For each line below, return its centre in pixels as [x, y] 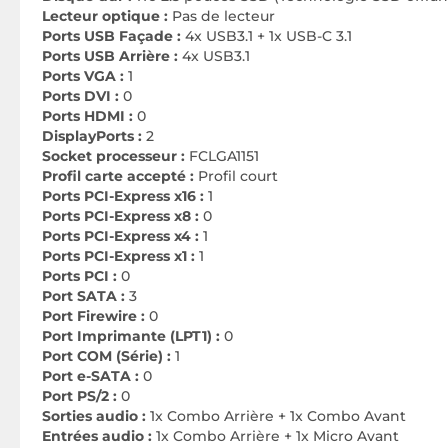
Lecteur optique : [105, 16]
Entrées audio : [99, 436]
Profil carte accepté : [118, 176]
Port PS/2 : [79, 396]
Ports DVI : [80, 96]
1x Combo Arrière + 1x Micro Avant [277, 436]
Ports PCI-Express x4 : [120, 236]
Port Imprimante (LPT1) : [131, 336]
